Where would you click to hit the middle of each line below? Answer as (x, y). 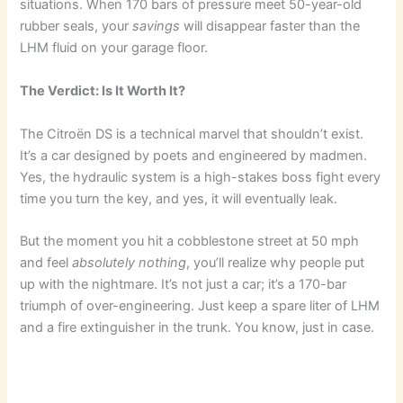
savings (157, 27)
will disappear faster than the (270, 27)
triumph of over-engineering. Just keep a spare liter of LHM (200, 306)
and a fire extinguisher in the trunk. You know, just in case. (197, 328)
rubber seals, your (76, 27)
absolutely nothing (130, 263)
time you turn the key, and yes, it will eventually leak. (179, 198)
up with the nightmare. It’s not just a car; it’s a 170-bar (184, 285)
